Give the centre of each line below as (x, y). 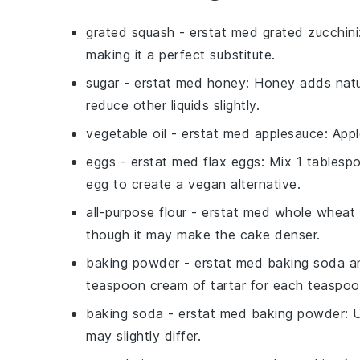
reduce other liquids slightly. (173, 106)
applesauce (289, 134)
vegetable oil (127, 134)
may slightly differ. (143, 336)
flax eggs (232, 162)
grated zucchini (310, 33)
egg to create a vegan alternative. (193, 184)
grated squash (131, 33)
